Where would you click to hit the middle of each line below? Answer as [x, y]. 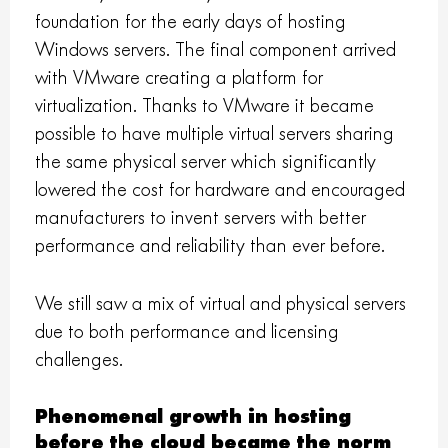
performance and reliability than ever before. [210, 246]
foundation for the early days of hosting [191, 22]
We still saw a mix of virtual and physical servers [221, 304]
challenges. [79, 360]
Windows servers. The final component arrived [216, 50]
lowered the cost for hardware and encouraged [220, 190]
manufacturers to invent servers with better [201, 218]
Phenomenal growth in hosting [193, 417]
